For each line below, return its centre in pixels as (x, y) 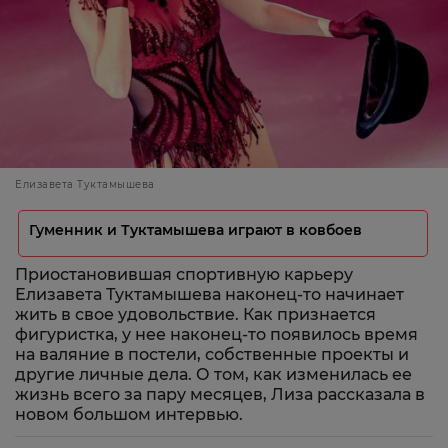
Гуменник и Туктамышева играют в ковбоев (195, 230)
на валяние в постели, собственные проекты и (212, 354)
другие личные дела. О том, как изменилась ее (213, 374)
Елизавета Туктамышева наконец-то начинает (209, 294)
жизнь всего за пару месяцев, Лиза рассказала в (220, 394)
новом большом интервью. (129, 414)
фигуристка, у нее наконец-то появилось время (216, 334)
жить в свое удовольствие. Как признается (195, 314)
